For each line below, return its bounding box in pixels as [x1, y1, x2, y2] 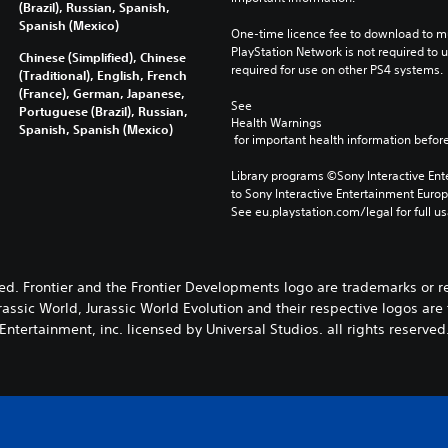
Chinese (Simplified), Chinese [18, 48, 186, 65]
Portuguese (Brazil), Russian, [18, 102, 188, 119]
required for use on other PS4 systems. [230, 60, 443, 78]
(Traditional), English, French [18, 66, 187, 83]
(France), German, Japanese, [18, 84, 185, 101]
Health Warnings [230, 113, 322, 131]
